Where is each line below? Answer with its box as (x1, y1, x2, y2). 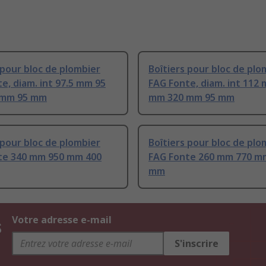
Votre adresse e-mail (12, 213, 112, 227)
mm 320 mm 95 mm (148, 91, 235, 104)
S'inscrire (175, 237, 218, 251)
